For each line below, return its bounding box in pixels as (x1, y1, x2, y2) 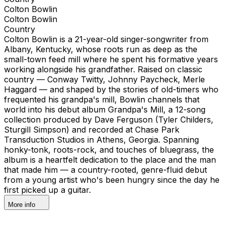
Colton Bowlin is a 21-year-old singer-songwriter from (4, 34, 208, 44)
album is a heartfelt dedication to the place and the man (4, 154, 216, 165)
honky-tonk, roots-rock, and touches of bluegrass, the (4, 144, 214, 155)
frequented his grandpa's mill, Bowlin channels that (4, 94, 199, 104)
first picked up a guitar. (4, 184, 91, 195)
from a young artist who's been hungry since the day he (4, 174, 219, 185)
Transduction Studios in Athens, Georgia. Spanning (4, 134, 199, 145)
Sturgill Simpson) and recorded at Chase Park (4, 124, 179, 135)
